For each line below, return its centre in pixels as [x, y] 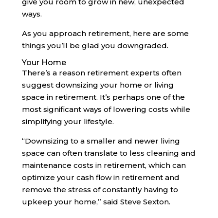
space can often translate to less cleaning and [109, 153]
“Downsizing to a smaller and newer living [101, 141]
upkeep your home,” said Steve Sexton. [96, 201]
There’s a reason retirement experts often [101, 73]
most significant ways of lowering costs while [106, 109]
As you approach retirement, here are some [105, 33]
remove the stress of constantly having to [100, 189]
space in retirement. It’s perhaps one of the [103, 97]
